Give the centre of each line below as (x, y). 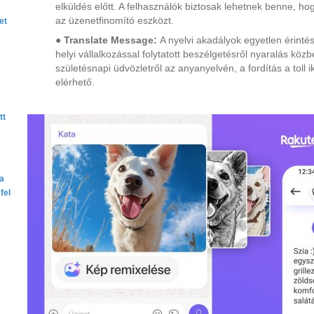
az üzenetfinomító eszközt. (115, 20)
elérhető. (75, 82)
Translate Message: (112, 40)
